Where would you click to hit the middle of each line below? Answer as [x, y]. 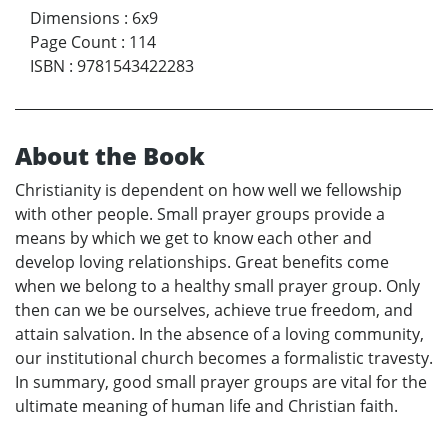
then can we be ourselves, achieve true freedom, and [214, 310]
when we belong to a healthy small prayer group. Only [217, 286]
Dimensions [75, 18]
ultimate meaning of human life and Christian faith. [206, 406]
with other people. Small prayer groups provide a [200, 214]
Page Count [73, 42]
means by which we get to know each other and [193, 238]
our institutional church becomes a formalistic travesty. [224, 358]
